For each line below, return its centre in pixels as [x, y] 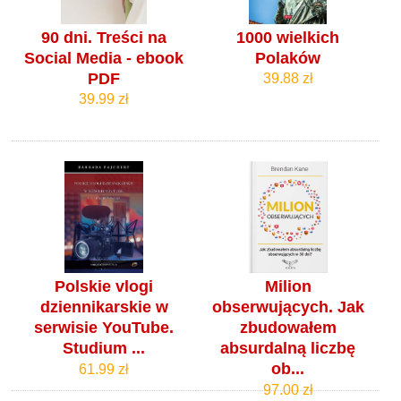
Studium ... [104, 349]
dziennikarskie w [104, 307]
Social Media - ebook [104, 58]
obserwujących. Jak [288, 307]
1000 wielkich [288, 37]
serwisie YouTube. [104, 328]
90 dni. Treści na [104, 37]
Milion [288, 287]
